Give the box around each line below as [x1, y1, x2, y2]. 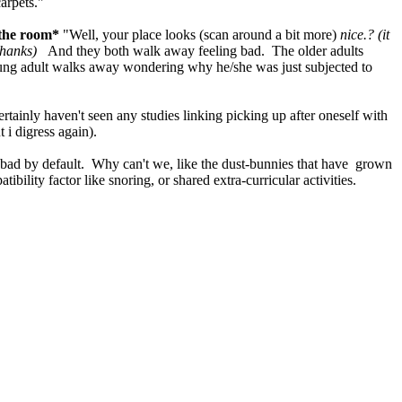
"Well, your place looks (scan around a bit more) [63, 27, 340, 43]
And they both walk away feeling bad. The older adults [37, 43, 363, 59]
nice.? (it [340, 27, 389, 43]
